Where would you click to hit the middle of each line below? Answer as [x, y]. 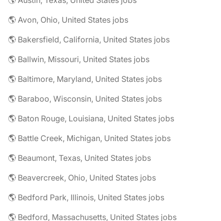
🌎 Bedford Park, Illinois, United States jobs [86, 197]
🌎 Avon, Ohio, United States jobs [68, 20]
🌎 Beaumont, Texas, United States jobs [79, 158]
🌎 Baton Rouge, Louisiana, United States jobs [91, 118]
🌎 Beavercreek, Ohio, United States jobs [82, 178]
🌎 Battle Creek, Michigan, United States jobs [89, 138]
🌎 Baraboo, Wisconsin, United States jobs [85, 99]
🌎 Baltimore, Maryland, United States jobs [85, 79]
